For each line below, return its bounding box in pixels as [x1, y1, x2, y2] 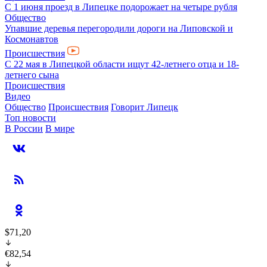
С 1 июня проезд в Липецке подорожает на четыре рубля [5, 2, 237, 12]
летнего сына [5, 70, 59, 80]
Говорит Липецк [111, 102, 178, 112]
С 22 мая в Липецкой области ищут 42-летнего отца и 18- [5, 59, 239, 69]
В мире [45, 123, 74, 133]
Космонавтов [5, 34, 58, 44]
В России [5, 123, 43, 133]
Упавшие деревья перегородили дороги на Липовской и [5, 23, 233, 33]
